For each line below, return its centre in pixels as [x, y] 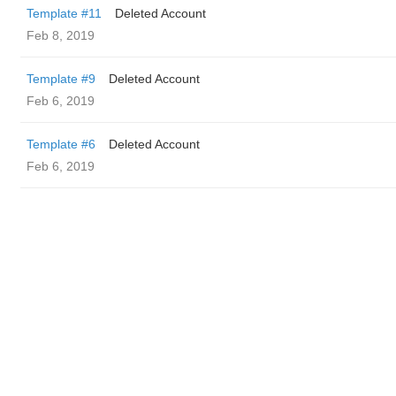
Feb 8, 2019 [61, 35]
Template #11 [64, 13]
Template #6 [61, 144]
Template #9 [61, 79]
